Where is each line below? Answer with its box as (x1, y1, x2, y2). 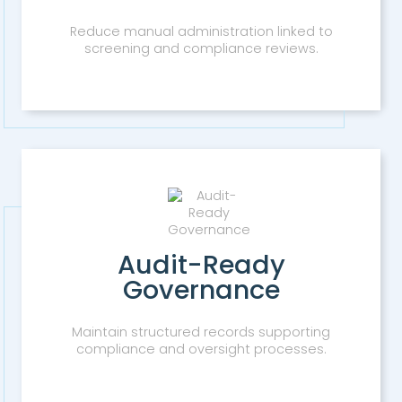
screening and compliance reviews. (83, 39, 319, 57)
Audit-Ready (117, 246, 285, 283)
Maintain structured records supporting (72, 322, 330, 341)
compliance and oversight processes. (75, 339, 327, 358)
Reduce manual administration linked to (69, 22, 333, 40)
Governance (122, 271, 280, 308)
